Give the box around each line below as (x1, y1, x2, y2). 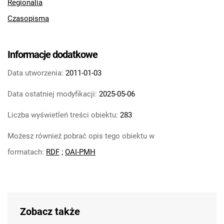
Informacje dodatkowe (7, 48, 97, 61)
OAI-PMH (65, 147, 95, 157)
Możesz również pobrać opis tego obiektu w (7, 131, 154, 141)
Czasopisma (7, 14, 49, 23)
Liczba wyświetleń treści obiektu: (7, 110, 118, 120)
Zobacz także (20, 205, 80, 218)
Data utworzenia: (7, 68, 63, 78)
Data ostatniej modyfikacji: (7, 89, 97, 99)
